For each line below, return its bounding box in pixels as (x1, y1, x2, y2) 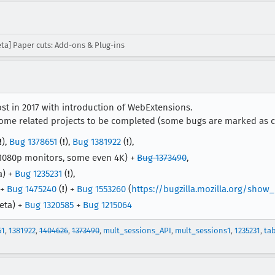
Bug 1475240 (7, 184, 56, 195)
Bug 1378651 (9, 136, 57, 147)
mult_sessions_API (103, 226, 171, 235)
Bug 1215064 (83, 199, 132, 211)
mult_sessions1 (175, 226, 231, 235)
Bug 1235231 (15, 168, 62, 179)
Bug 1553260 (77, 184, 126, 195)
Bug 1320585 (25, 199, 74, 211)
